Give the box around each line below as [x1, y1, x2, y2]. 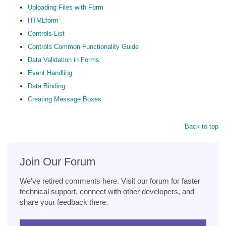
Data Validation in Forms [28, 55, 99, 64]
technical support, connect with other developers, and [20, 187, 194, 196]
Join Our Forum [20, 155, 95, 168]
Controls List [28, 29, 65, 37]
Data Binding [28, 82, 65, 90]
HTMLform [28, 16, 59, 24]
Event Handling [28, 69, 72, 77]
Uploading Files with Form [28, 3, 103, 11]
